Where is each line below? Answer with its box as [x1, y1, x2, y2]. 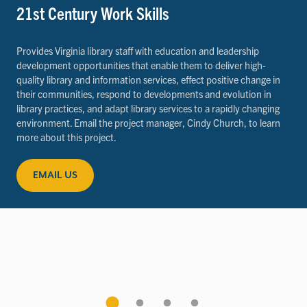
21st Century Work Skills [16, 1, 169, 23]
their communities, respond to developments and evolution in [16, 87, 271, 100]
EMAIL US [33, 170, 77, 182]
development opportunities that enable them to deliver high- [16, 58, 266, 71]
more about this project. [16, 130, 116, 143]
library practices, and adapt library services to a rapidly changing [16, 101, 280, 114]
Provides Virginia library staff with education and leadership [16, 44, 259, 57]
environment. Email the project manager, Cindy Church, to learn [16, 116, 280, 129]
